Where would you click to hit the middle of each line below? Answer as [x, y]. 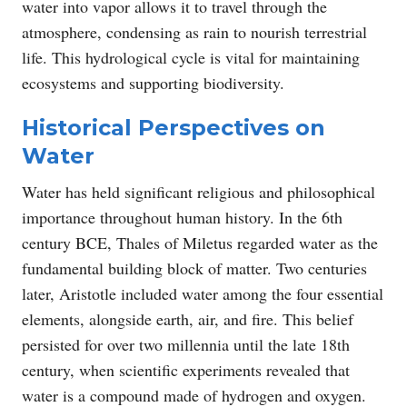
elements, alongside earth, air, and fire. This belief [188, 318]
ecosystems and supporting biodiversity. [153, 82]
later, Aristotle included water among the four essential [203, 293]
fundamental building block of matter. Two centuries [194, 268]
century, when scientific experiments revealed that [186, 369]
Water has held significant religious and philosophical [199, 191]
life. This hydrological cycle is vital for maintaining [191, 57]
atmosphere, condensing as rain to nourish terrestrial [194, 31]
